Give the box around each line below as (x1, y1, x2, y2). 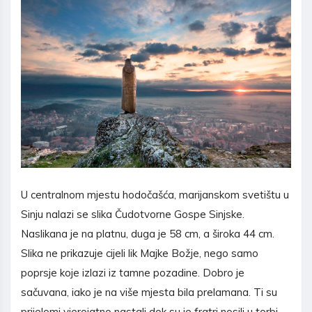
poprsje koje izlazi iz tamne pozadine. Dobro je (21, 265, 244, 279)
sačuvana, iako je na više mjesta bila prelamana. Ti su (21, 285, 277, 299)
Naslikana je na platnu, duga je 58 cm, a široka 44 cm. (21, 226, 274, 240)
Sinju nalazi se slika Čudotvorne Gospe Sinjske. (21, 207, 244, 221)
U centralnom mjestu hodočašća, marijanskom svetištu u (21, 187, 289, 201)
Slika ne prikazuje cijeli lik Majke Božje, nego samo (21, 246, 258, 260)
